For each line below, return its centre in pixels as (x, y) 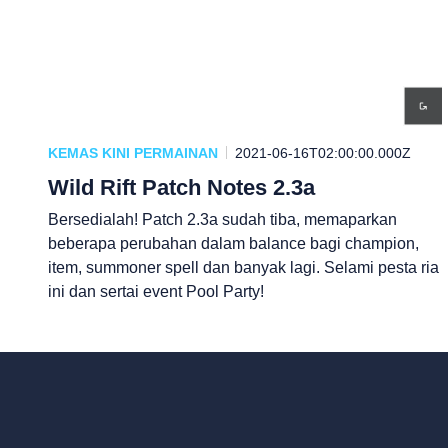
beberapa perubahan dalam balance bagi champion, (233, 243)
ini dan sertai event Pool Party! (156, 291)
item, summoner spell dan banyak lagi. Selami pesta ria (243, 267)
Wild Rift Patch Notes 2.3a (181, 187)
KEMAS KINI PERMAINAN (133, 152)
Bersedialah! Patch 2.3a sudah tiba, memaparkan (222, 219)
